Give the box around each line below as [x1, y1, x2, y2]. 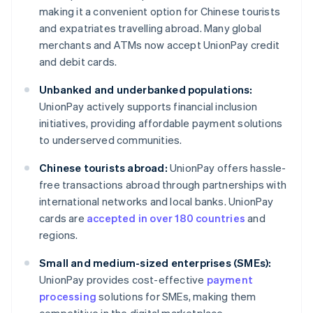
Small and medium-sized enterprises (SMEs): [39, 256, 272, 270]
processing [39, 289, 96, 304]
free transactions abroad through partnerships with [39, 177, 287, 192]
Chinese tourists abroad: [39, 161, 168, 175]
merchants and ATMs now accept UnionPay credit [39, 38, 280, 52]
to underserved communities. [39, 133, 182, 147]
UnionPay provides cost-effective [39, 272, 207, 287]
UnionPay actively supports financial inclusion [39, 99, 258, 114]
